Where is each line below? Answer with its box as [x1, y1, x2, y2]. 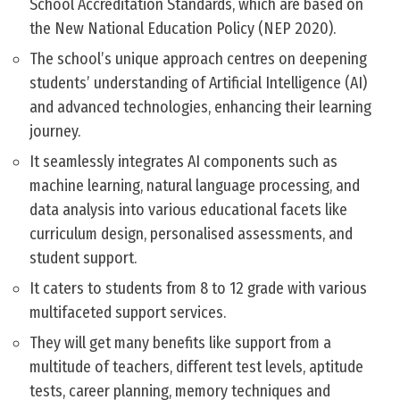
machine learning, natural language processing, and [29, 176, 360, 196]
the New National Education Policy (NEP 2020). [29, 19, 336, 39]
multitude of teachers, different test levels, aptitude [29, 357, 363, 378]
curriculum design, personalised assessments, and [29, 224, 353, 245]
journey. [29, 121, 80, 142]
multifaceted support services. [29, 303, 226, 323]
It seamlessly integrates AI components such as [29, 152, 337, 172]
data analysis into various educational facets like [29, 200, 347, 221]
